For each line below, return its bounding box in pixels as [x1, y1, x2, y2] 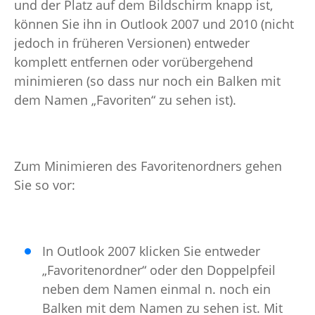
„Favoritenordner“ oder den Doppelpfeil [42, 262, 276, 278]
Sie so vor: [14, 176, 75, 193]
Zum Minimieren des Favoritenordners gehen [14, 157, 282, 174]
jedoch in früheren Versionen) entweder [14, 34, 250, 51]
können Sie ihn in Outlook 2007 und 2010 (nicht [14, 15, 294, 32]
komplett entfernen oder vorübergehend [14, 53, 253, 70]
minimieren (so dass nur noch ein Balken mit [14, 72, 281, 89]
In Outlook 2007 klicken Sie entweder [42, 243, 260, 259]
